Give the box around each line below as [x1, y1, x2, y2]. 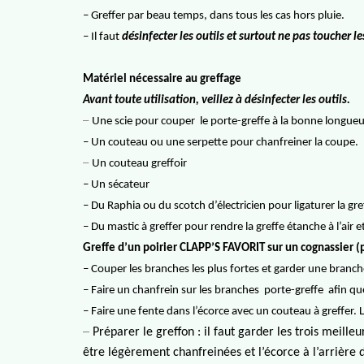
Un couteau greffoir [92, 158, 187, 170]
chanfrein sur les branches [130, 284, 259, 297]
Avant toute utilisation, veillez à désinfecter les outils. [83, 94, 350, 106]
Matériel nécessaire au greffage [83, 73, 241, 85]
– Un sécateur [83, 179, 149, 191]
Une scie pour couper [92, 115, 195, 128]
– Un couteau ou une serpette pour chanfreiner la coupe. [83, 136, 358, 149]
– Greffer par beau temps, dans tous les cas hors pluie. [83, 10, 344, 22]
